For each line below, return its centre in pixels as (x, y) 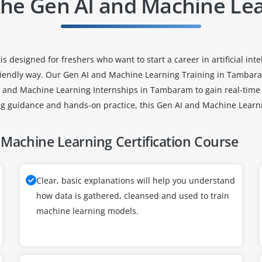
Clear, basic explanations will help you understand (136, 180)
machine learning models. (87, 211)
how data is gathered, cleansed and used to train (133, 196)
